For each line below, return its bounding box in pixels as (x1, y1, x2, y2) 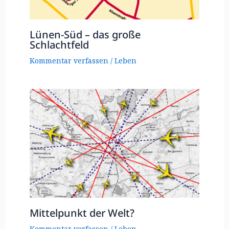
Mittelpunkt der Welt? (29, 206, 134, 220)
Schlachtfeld (29, 37, 89, 52)
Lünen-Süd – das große (29, 27, 141, 41)
